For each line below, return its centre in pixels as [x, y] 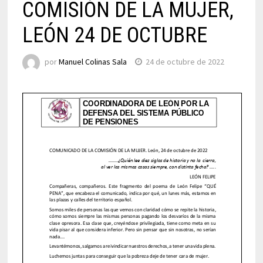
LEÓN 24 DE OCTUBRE [114, 35]
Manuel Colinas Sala [92, 62]
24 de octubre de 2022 [185, 62]
